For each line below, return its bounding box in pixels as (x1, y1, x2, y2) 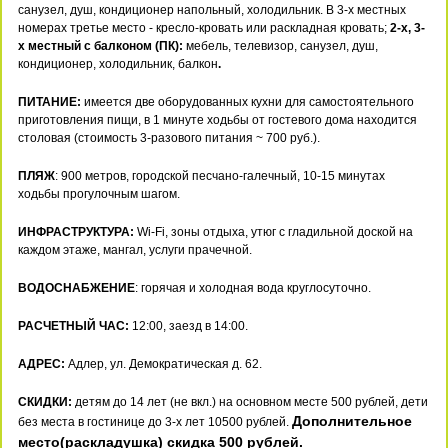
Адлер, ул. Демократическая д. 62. (68, 356, 263, 371)
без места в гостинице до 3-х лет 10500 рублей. (18, 414, 293, 429)
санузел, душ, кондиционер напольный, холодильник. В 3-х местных (18, 2, 407, 17)
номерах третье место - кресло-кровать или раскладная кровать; (18, 20, 391, 35)
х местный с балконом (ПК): (18, 38, 187, 53)
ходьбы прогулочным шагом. (18, 186, 181, 201)
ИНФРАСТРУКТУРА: (18, 224, 135, 239)
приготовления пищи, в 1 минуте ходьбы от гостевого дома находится (18, 112, 418, 127)
